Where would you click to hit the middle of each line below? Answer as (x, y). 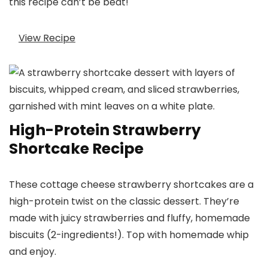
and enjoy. (33, 252)
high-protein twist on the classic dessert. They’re (124, 202)
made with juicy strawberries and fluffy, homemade (130, 218)
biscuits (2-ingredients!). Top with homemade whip (129, 235)
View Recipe (47, 38)
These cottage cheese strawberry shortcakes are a (131, 185)
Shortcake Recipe (76, 149)
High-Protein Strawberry (105, 130)
